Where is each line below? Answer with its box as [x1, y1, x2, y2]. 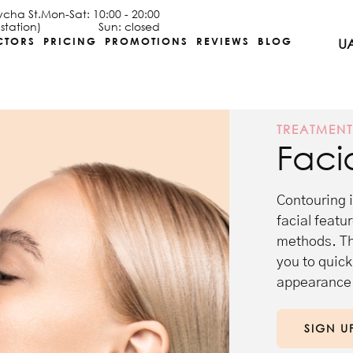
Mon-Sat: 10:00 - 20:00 [41, 6, 161, 21]
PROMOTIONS [105, 35, 189, 47]
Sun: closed [98, 19, 161, 34]
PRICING [43, 35, 98, 47]
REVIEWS [196, 35, 251, 47]
